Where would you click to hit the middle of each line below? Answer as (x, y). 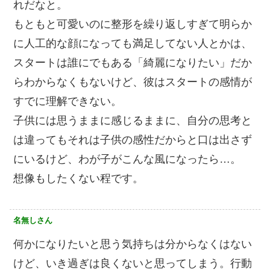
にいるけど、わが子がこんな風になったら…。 (127, 159)
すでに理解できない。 (67, 102)
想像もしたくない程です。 (78, 179)
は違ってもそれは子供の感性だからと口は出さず (133, 140)
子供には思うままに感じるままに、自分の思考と (133, 121)
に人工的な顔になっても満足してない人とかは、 (133, 44)
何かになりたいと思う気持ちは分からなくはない (133, 244)
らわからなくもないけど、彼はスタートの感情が (133, 82)
